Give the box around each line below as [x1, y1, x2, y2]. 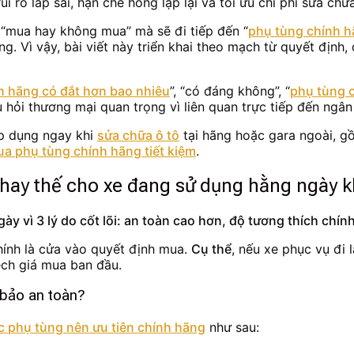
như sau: [205, 319, 259, 336]
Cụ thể [191, 240, 232, 257]
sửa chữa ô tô [97, 126, 179, 143]
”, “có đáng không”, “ [170, 82, 290, 99]
